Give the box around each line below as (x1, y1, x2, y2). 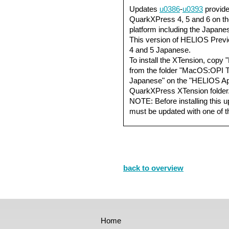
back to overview (123, 164, 184, 172)
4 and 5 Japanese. (129, 45, 191, 54)
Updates (129, 5, 159, 13)
